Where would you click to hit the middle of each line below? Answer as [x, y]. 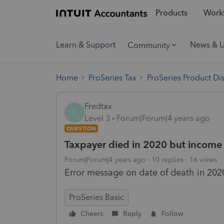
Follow [172, 213]
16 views [203, 159]
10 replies [167, 159]
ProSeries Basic [96, 197]
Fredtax [98, 106]
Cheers [92, 213]
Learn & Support [86, 45]
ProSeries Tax [112, 77]
